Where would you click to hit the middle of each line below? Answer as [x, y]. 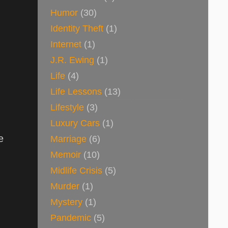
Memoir [66, 154]
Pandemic [71, 218]
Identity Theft [77, 28]
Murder [65, 186]
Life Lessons [76, 91]
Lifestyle [67, 107]
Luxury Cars [75, 123]
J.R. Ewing [72, 60]
